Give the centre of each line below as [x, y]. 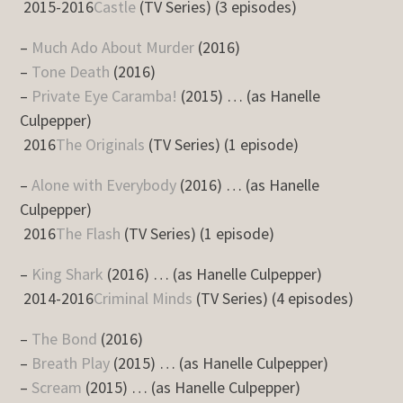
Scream [57, 387]
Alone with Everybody [104, 185]
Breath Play [71, 363]
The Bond [65, 339]
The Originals [101, 144]
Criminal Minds [143, 298]
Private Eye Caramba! [105, 96]
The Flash [89, 233]
